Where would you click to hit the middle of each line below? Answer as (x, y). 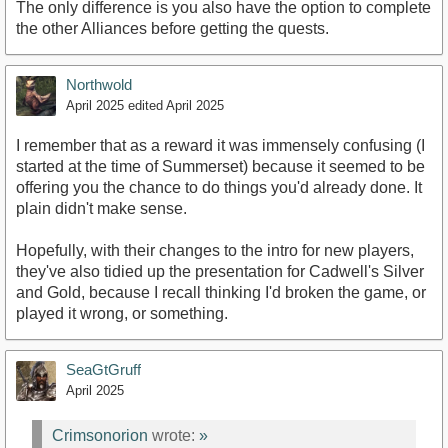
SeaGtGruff (103, 370)
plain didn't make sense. (101, 209)
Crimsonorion (100, 435)
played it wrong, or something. (122, 314)
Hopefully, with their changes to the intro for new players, (215, 251)
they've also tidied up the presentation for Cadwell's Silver (220, 272)
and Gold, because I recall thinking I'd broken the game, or (221, 293)
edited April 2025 (176, 106)
